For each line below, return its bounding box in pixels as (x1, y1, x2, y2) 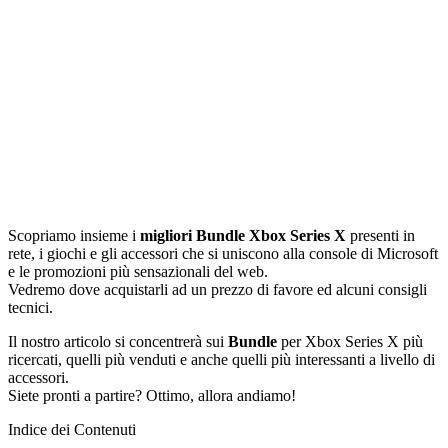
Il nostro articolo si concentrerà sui (8, 333, 228, 350)
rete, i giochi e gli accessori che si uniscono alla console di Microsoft (8, 245, 438, 262)
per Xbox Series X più (277, 333, 423, 350)
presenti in (346, 227, 415, 244)
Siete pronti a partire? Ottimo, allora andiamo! (8, 387, 296, 404)
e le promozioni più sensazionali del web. (8, 263, 268, 280)
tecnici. (8, 299, 53, 316)
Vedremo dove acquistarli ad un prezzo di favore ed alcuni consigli (8, 281, 427, 298)
